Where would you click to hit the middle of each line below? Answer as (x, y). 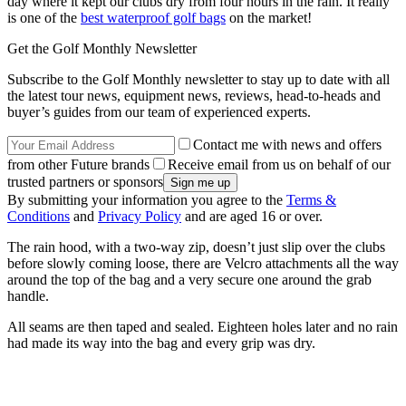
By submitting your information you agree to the (147, 200)
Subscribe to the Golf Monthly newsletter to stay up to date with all (198, 80)
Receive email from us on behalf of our (279, 165)
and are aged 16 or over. (252, 217)
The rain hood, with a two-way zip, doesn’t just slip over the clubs (196, 247)
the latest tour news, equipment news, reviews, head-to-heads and (194, 96)
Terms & (311, 200)
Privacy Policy (140, 217)
